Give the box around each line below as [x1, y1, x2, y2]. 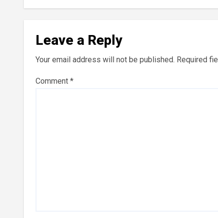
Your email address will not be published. [36, 54, 175, 64]
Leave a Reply [36, 32, 122, 48]
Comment [36, 76, 70, 86]
